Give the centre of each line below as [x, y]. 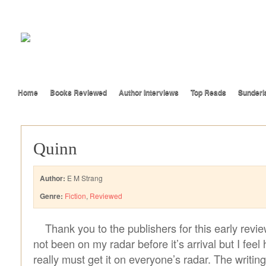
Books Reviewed [78, 92]
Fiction [75, 196]
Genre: [51, 196]
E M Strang [84, 178]
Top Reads [208, 92]
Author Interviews [149, 92]
